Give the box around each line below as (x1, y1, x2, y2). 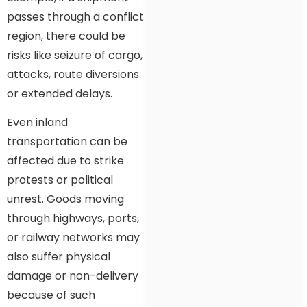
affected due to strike (7, 153, 124, 169)
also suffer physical (7, 249, 110, 265)
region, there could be (7, 27, 125, 44)
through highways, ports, (7, 210, 139, 227)
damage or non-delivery (7, 268, 138, 284)
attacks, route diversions (7, 66, 139, 82)
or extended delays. (7, 85, 112, 101)
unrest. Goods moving (7, 191, 124, 208)
